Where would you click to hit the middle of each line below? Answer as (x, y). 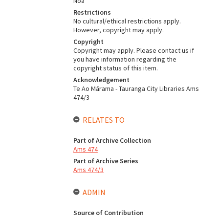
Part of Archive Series (106, 161)
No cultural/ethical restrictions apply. (127, 21)
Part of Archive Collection (112, 140)
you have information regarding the (125, 59)
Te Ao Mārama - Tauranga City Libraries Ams (136, 88)
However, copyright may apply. (118, 30)
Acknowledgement (101, 80)
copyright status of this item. (115, 68)
